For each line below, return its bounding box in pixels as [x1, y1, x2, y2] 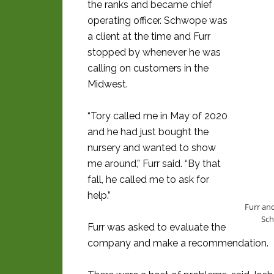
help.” [87, 190, 111, 202]
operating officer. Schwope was [87, 15, 228, 27]
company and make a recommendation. [87, 237, 268, 250]
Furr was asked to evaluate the [87, 221, 226, 234]
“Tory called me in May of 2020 [87, 110, 228, 122]
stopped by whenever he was [87, 46, 221, 59]
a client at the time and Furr [87, 31, 210, 43]
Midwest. [87, 78, 128, 91]
